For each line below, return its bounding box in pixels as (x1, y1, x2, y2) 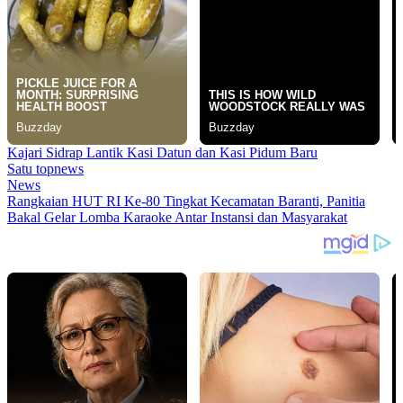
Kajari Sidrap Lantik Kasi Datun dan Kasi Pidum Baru (7, 144, 318, 160)
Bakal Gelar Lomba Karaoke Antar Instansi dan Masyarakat (7, 209, 347, 225)
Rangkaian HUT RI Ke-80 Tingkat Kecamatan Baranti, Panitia (7, 193, 365, 209)
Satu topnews (7, 160, 84, 176)
